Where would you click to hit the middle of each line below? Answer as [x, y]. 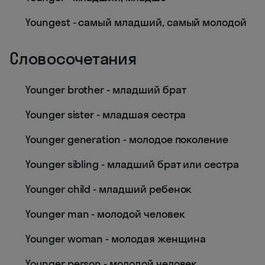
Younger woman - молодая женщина [116, 239]
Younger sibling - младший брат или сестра [132, 164]
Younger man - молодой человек [105, 214]
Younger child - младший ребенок [109, 189]
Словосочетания [73, 58]
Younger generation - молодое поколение [127, 139]
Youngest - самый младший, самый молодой [136, 22]
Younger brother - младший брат [106, 90]
